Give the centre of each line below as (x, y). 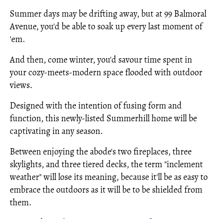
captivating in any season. (56, 131)
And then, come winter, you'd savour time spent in (101, 60)
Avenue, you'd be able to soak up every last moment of (106, 26)
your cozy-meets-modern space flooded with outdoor (106, 72)
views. (21, 85)
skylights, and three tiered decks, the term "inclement (106, 164)
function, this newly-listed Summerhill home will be (103, 118)
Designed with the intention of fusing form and (96, 106)
